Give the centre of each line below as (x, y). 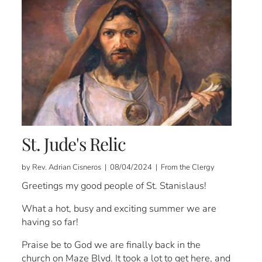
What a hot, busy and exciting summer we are (119, 209)
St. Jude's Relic (74, 144)
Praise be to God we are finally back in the (111, 245)
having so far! (50, 222)
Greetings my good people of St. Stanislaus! (114, 186)
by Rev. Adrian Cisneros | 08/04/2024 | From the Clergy (118, 168)
